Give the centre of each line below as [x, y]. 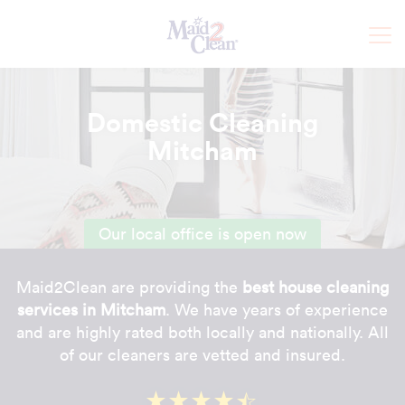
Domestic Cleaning [202, 122]
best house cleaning [316, 287]
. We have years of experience [277, 310]
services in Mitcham [91, 310]
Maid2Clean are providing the [129, 287]
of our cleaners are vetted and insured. [202, 355]
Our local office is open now [202, 234]
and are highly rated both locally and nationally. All [202, 332]
